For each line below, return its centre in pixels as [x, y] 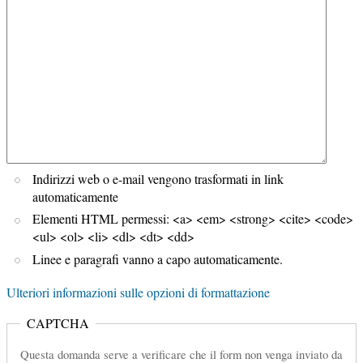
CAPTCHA [58, 323]
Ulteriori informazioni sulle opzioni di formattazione [138, 293]
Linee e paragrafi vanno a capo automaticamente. [158, 258]
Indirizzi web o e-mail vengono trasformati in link [158, 178]
